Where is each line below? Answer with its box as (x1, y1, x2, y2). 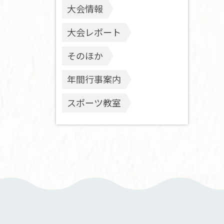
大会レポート (67, 25, 121, 38)
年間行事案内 (67, 72, 121, 85)
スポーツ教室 (67, 96, 121, 109)
